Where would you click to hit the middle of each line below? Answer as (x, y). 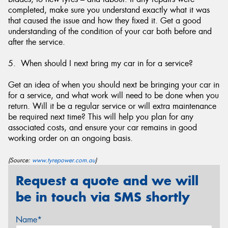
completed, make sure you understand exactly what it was (109, 10)
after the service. (37, 42)
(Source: (20, 160)
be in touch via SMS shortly (103, 197)
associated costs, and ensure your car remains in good (103, 127)
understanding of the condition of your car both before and (110, 31)
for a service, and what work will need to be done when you (113, 95)
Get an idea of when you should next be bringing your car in (114, 85)
